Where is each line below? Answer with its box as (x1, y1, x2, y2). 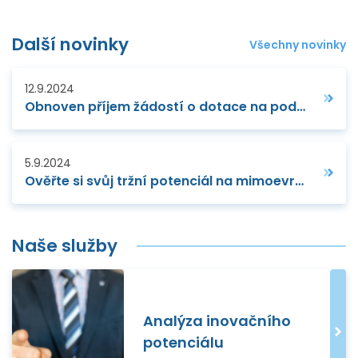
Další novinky (12, 31, 129, 57)
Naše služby (12, 233, 117, 258)
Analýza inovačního (143, 310, 291, 331)
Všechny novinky (249, 36, 346, 53)
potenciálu (143, 332, 224, 352)
